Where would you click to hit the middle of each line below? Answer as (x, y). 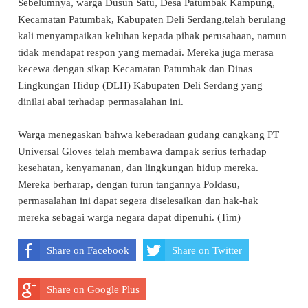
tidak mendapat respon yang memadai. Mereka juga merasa (146, 52)
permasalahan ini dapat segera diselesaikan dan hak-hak (138, 200)
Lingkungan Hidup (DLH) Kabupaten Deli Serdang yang (140, 85)
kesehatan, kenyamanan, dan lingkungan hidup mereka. (138, 167)
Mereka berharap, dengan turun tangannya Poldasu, (129, 184)
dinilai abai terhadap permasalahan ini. (101, 101)
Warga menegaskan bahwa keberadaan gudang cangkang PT (148, 134)
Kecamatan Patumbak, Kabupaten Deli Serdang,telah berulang (152, 19)
